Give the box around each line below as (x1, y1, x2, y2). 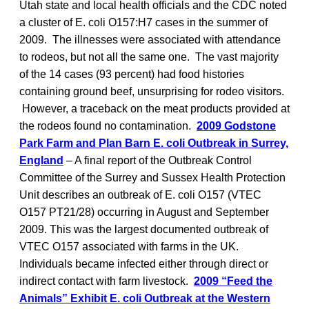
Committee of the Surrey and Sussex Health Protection (19, 171, 286, 183)
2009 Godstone (197, 119, 276, 132)
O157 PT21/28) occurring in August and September (19, 206, 269, 218)
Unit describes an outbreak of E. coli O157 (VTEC (19, 188, 261, 201)
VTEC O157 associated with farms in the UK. (19, 240, 239, 252)
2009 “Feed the (194, 275, 272, 287)
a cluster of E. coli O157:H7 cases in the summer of (19, 16, 268, 28)
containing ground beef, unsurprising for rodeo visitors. (19, 85, 284, 97)
